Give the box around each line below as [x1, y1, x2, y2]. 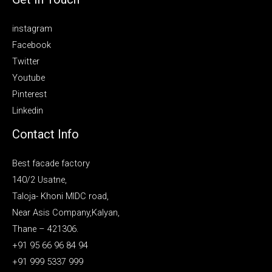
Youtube [12, 72, 45, 84]
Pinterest [12, 89, 47, 100]
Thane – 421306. [12, 223, 78, 235]
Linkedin [12, 105, 43, 117]
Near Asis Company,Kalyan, [12, 207, 120, 219]
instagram [12, 23, 52, 35]
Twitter [12, 56, 39, 67]
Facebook [12, 39, 51, 51]
